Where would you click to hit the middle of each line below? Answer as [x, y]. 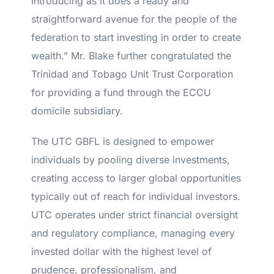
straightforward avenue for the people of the [134, 19]
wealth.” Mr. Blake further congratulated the [131, 56]
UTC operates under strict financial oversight [135, 215]
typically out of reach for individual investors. [136, 196]
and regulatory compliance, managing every [133, 233]
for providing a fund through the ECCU [121, 92]
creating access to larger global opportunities [136, 178]
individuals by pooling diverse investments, [131, 160]
